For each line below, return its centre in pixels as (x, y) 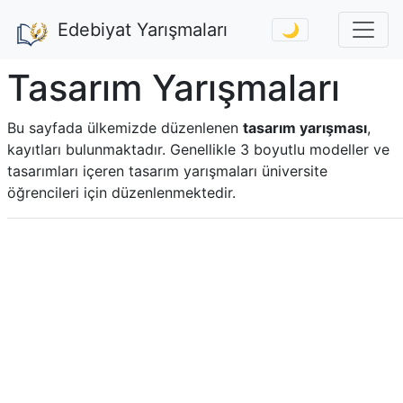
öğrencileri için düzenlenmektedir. (121, 193)
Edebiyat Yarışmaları (143, 30)
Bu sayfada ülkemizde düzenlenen (125, 128)
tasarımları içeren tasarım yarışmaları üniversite (167, 171)
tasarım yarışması (305, 128)
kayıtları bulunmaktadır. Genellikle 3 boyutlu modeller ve (198, 149)
